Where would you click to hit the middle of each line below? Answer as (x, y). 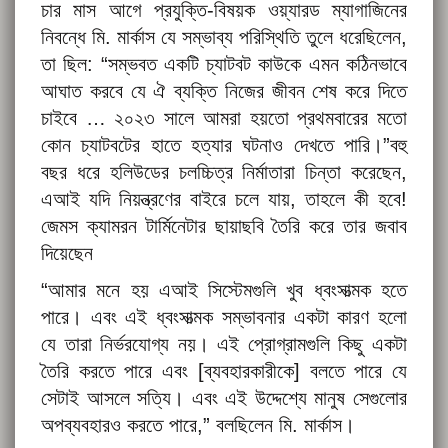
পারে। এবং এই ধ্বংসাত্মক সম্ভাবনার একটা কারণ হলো (224, 317)
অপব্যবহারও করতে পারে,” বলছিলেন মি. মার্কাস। (198, 425)
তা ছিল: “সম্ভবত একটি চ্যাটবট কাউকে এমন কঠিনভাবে (224, 64)
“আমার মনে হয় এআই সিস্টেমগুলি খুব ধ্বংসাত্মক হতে (224, 290)
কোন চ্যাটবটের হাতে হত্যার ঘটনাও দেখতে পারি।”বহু (224, 145)
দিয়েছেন (67, 253)
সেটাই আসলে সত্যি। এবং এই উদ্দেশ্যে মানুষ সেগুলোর (224, 398)
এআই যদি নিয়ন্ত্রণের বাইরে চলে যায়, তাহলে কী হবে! (224, 199)
